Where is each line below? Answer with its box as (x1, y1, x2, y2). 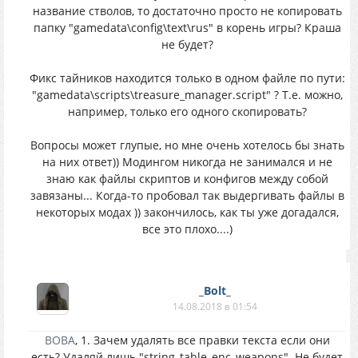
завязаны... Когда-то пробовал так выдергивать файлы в (30, 188, 344, 203)
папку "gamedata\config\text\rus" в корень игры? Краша (33, 20, 341, 35)
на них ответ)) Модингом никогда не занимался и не (42, 154, 332, 169)
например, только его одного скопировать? (67, 104, 307, 119)
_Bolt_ (199, 283, 231, 298)
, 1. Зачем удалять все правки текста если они (74, 332, 330, 348)
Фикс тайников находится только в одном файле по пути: (29, 70, 345, 86)
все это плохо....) (141, 221, 233, 237)
